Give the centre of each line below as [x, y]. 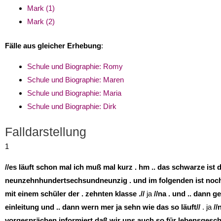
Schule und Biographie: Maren [75, 80]
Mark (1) [41, 8]
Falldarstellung [46, 131]
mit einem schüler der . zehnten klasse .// [75, 193]
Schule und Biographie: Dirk [72, 107]
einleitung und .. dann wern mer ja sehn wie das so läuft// [103, 207]
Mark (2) [41, 21]
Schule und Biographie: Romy [75, 67]
